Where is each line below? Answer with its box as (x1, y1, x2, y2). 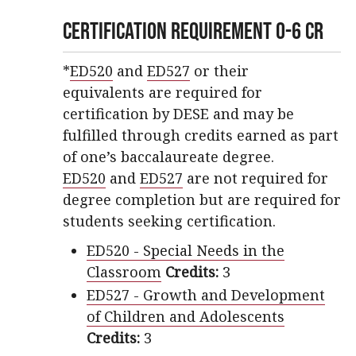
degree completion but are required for (63, 190, 341, 209)
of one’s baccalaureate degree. (63, 147, 274, 166)
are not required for (183, 168, 328, 188)
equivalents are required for (63, 83, 262, 102)
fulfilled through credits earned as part (63, 126, 339, 145)
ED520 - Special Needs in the (87, 241, 284, 260)
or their (190, 61, 249, 80)
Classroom (87, 262, 161, 281)
